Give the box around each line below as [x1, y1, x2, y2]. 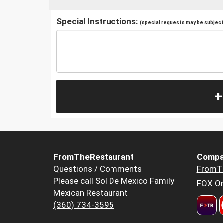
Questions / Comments [53, 164, 142, 174]
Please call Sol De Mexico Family [53, 176, 174, 186]
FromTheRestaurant [53, 152, 134, 162]
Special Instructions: [56, 16, 140, 26]
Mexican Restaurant [53, 188, 128, 198]
